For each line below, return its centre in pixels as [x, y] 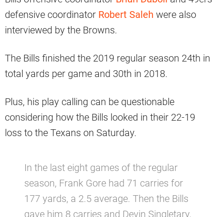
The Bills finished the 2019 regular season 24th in [108, 58]
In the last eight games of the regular [101, 167]
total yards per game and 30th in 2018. [86, 73]
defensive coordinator [52, 14]
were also [175, 14]
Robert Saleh [126, 14]
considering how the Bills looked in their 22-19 [100, 117]
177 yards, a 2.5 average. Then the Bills [106, 198]
